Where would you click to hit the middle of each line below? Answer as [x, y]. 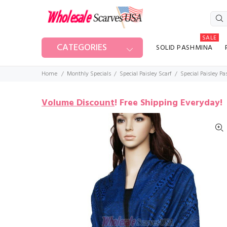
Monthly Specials [89, 74]
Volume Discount [78, 103]
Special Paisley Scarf [146, 74]
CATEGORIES [82, 48]
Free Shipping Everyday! [171, 103]
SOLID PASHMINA [184, 48]
